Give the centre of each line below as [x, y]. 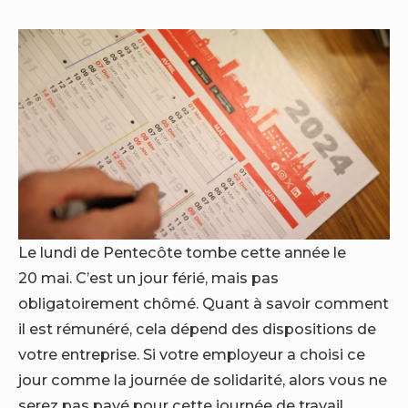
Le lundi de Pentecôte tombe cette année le [182, 252]
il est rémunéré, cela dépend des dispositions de [197, 328]
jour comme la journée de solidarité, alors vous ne [203, 379]
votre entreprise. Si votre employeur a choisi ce [192, 354]
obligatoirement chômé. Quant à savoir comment [204, 303]
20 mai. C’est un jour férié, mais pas [148, 277]
